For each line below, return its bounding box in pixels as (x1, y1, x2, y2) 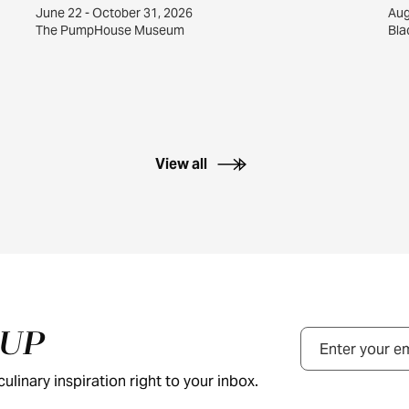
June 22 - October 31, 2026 (35, 4, 193, 21)
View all (155, 153, 207, 173)
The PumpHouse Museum (35, 21, 184, 38)
